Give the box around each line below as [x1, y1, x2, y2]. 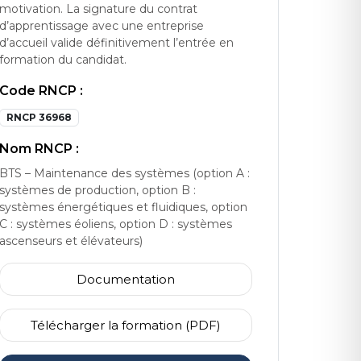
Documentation [77, 271, 175, 287]
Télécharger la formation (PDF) [31, 317, 221, 333]
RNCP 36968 [6, 110, 72, 123]
